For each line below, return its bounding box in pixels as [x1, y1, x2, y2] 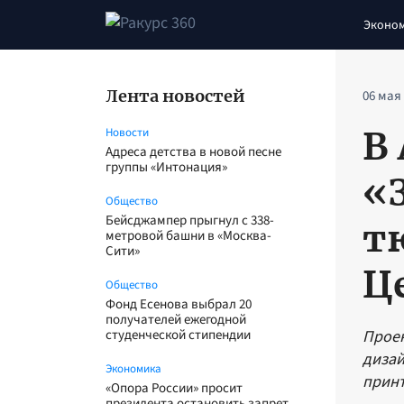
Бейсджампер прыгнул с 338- [106, 211, 274, 230]
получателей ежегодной [106, 310, 246, 329]
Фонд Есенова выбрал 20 [106, 295, 252, 314]
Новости [106, 124, 149, 141]
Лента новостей [106, 86, 245, 106]
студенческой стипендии [106, 326, 251, 344]
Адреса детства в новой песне [106, 142, 281, 161]
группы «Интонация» [106, 158, 227, 177]
